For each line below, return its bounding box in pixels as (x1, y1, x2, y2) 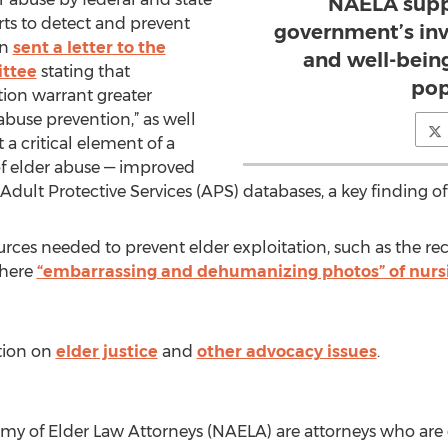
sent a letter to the (12, 38, 166, 57)
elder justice (55, 342, 158, 361)
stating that (36, 62, 130, 81)
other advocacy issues (196, 342, 377, 361)
